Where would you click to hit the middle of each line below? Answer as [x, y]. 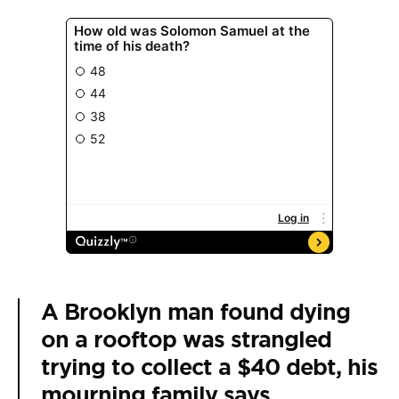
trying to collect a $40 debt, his [209, 367]
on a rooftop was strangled [186, 340]
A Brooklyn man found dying [195, 312]
